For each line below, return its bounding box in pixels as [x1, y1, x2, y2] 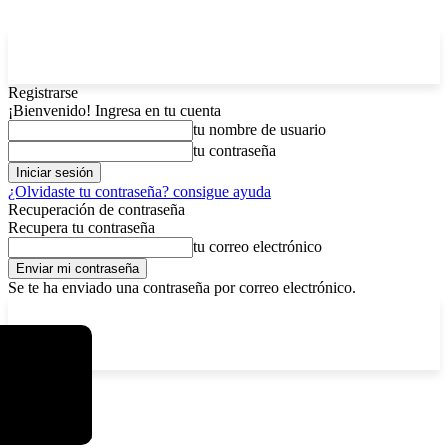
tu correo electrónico [193, 238, 322, 255]
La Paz [46, 305, 77, 317]
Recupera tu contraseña [8, 219, 155, 236]
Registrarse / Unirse [259, 303, 358, 318]
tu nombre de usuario [193, 121, 326, 138]
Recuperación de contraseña [8, 201, 185, 218]
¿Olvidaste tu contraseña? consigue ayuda [8, 183, 271, 200]
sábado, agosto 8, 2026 [109, 303, 227, 318]
